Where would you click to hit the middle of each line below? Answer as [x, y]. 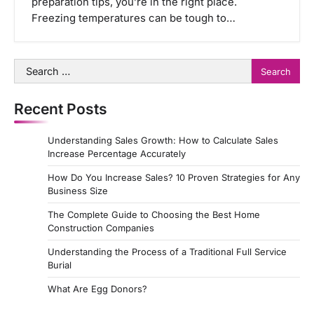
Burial [60, 265]
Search [32, 67]
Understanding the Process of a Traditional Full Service [167, 252]
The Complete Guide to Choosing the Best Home [154, 215]
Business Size [78, 191]
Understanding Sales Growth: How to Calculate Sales [163, 141]
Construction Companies [101, 228]
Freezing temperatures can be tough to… [134, 19]
